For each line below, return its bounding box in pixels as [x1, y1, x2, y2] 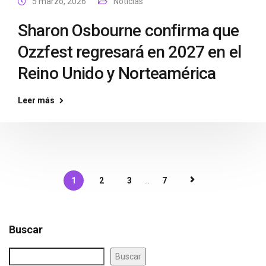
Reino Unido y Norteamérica [18, 64, 216, 83]
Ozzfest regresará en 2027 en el [18, 42, 241, 62]
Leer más [18, 96, 55, 105]
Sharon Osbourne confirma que [18, 21, 239, 40]
